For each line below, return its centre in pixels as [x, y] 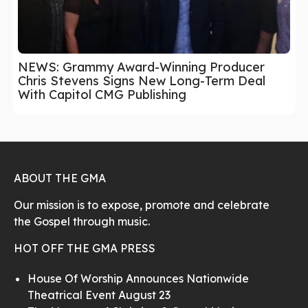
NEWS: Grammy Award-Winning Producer [141, 67]
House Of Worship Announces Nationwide [138, 278]
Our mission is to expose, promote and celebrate [142, 205]
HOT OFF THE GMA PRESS [85, 248]
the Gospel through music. [82, 221]
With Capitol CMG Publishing [102, 94]
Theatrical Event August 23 [99, 295]
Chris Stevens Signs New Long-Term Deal [142, 80]
